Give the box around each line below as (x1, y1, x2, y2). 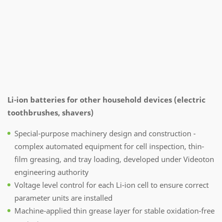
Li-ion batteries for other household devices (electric (7, 95, 206, 105)
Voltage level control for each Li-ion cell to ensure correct (14, 180, 209, 190)
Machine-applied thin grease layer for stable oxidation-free (14, 206, 215, 216)
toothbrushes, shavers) (7, 108, 94, 118)
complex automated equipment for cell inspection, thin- (14, 141, 204, 152)
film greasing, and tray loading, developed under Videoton (14, 154, 214, 165)
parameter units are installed (14, 193, 112, 203)
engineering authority (14, 167, 89, 177)
